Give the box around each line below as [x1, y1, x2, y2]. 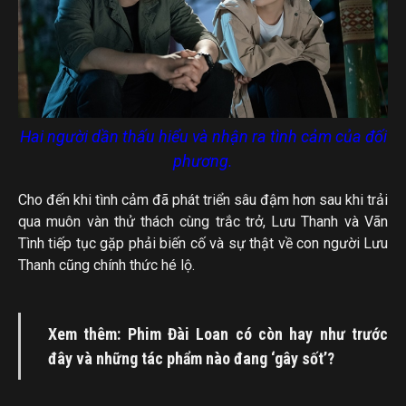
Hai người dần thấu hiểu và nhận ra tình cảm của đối [19, 127, 387, 147]
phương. [173, 151, 233, 171]
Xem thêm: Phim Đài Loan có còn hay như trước [48, 324, 388, 344]
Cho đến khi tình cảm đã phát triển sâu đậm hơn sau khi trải [18, 191, 388, 209]
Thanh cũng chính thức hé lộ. [18, 256, 195, 275]
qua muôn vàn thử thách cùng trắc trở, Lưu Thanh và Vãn [18, 213, 388, 231]
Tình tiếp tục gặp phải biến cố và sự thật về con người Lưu [18, 235, 388, 253]
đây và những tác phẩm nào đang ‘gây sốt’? [48, 349, 334, 369]
